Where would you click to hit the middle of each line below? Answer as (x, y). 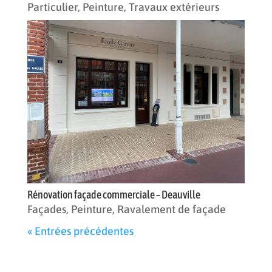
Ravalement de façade (171, 209)
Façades (46, 209)
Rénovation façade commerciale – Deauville (114, 194)
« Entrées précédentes (80, 231)
